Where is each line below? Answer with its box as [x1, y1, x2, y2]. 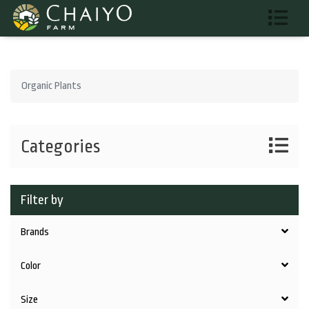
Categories [21, 135, 100, 157]
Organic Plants [21, 79, 81, 92]
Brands [21, 226, 49, 238]
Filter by [21, 192, 63, 208]
